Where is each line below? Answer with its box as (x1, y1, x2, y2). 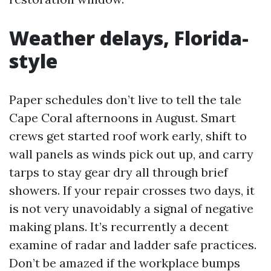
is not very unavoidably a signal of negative (9, 201, 253, 216)
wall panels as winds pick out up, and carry (9, 146, 253, 162)
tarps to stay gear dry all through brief (9, 165, 228, 180)
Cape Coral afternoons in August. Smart (9, 110, 236, 125)
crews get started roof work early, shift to (9, 128, 247, 143)
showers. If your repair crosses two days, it (9, 183, 255, 198)
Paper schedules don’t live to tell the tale (9, 92, 241, 107)
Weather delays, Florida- (9, 25, 249, 51)
